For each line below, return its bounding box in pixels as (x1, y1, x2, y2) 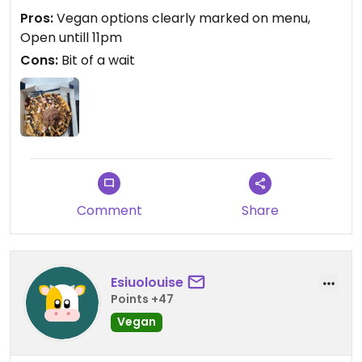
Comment (76, 200, 142, 220)
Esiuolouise (111, 273, 183, 293)
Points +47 (111, 291, 174, 308)
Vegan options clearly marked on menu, (53, 8, 310, 27)
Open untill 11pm (20, 27, 122, 47)
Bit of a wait (58, 50, 135, 69)
